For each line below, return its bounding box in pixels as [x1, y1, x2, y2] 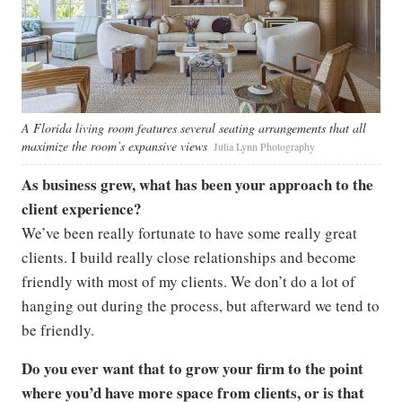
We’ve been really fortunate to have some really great [22, 222, 357, 243]
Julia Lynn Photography [214, 138, 315, 153]
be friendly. [22, 319, 94, 340]
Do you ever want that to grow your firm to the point [22, 356, 363, 380]
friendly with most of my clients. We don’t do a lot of [22, 270, 355, 292]
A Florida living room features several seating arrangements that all [22, 118, 366, 136]
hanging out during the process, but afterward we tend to [22, 294, 380, 316]
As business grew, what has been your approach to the [22, 172, 373, 196]
